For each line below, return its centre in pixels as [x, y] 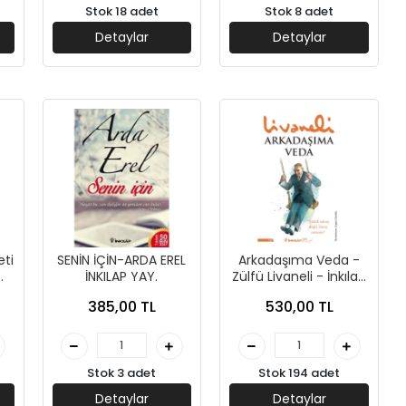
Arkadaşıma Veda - [300, 261]
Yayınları [300, 293]
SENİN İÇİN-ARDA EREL [122, 261]
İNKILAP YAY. [122, 277]
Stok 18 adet [121, 11]
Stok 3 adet [122, 373]
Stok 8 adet [300, 11]
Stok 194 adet [300, 373]
